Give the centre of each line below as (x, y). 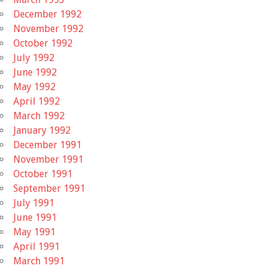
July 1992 (34, 57)
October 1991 (43, 174)
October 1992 (43, 43)
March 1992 (39, 116)
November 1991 (48, 159)
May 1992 (34, 87)
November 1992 (48, 28)
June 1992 (35, 72)
